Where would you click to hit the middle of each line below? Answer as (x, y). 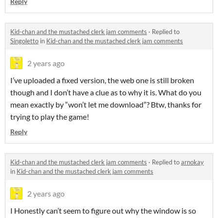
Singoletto (24, 41)
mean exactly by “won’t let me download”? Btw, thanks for (106, 105)
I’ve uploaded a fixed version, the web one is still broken (102, 80)
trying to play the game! (50, 117)
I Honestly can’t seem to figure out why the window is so (103, 211)
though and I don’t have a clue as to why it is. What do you (106, 92)
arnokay (192, 162)
